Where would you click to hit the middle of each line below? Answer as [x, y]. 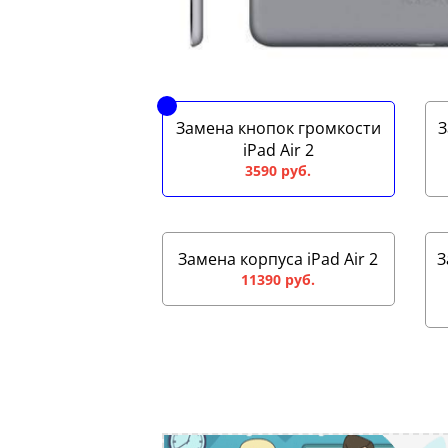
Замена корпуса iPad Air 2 [278, 259]
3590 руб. [278, 171]
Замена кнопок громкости [278, 128]
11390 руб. [278, 280]
